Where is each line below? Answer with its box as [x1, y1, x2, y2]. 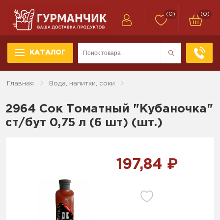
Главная [7, 81, 34, 86]
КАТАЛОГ [29, 50, 66, 56]
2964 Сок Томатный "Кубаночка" [5, 103, 214, 114]
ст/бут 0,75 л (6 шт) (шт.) [5, 117, 163, 128]
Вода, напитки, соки [49, 81, 115, 86]
